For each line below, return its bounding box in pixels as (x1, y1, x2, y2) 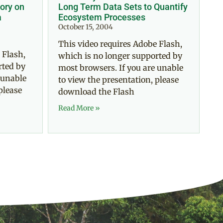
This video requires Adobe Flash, (58, 39, 182, 49)
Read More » (58, 104, 100, 113)
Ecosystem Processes (58, 12, 145, 23)
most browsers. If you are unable (58, 63, 183, 73)
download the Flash (58, 87, 134, 97)
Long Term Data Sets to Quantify (58, 1, 188, 12)
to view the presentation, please (58, 75, 179, 85)
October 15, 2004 (58, 22, 113, 32)
